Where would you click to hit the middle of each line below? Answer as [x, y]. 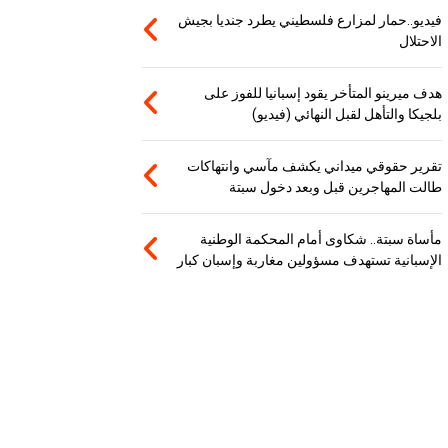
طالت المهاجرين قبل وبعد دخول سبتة [336, 187]
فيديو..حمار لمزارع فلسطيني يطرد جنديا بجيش [310, 20]
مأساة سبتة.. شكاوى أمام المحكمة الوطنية [321, 239]
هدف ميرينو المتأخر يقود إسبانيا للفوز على [323, 93]
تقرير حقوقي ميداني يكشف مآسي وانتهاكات [315, 166]
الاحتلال [421, 41]
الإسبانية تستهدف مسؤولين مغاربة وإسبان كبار [310, 260]
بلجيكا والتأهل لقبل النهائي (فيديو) [347, 114]
